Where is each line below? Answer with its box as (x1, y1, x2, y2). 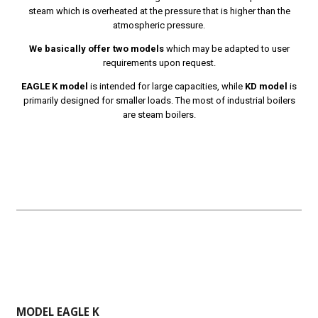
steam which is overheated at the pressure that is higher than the (28, 5, 290, 16)
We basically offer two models (28, 43, 164, 54)
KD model (245, 80, 287, 92)
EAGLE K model (21, 80, 88, 92)
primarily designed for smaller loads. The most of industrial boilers (23, 94, 295, 106)
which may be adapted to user (163, 43, 290, 54)
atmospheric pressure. (113, 19, 205, 31)
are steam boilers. (122, 109, 196, 120)
